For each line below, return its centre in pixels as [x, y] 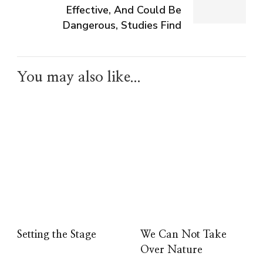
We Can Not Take [183, 235]
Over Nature [171, 250]
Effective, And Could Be [124, 10]
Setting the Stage [57, 235]
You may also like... [79, 77]
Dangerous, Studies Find [122, 25]
